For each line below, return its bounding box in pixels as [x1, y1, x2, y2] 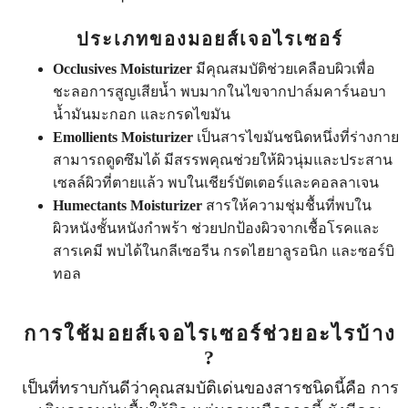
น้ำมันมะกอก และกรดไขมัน [53, 107, 231, 122]
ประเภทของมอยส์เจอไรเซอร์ [76, 29, 344, 49]
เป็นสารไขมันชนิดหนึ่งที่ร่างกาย [193, 129, 400, 145]
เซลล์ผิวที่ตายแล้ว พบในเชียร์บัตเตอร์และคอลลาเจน [53, 175, 380, 190]
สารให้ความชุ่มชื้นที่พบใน [206, 198, 372, 213]
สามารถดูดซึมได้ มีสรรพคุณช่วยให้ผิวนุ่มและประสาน [53, 152, 393, 168]
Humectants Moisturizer [53, 198, 207, 213]
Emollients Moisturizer [53, 129, 194, 145]
